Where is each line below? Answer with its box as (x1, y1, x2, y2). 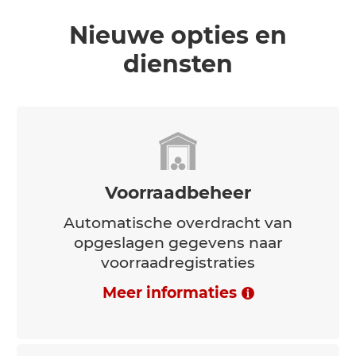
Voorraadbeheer (105, 315, 251, 338)
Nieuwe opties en (69, 154, 287, 184)
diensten (123, 183, 233, 213)
